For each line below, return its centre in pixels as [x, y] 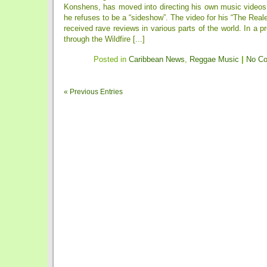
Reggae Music [214, 59]
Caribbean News [157, 59]
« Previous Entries [93, 92]
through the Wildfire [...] [104, 39]
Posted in [111, 59]
